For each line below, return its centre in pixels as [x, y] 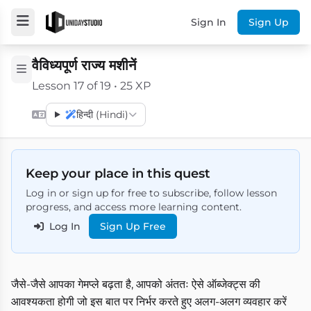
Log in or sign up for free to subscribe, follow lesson [151, 193]
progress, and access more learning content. [134, 207]
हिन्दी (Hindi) [102, 115]
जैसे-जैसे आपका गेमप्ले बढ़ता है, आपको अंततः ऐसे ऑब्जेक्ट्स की [136, 284]
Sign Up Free [133, 226]
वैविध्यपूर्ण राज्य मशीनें [84, 65]
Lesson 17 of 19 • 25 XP [91, 86]
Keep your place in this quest [118, 174]
